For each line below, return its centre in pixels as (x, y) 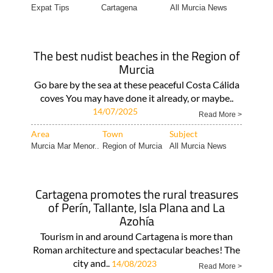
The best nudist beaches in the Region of (136, 56)
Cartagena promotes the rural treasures (136, 194)
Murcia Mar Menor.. (65, 146)
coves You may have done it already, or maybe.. (136, 98)
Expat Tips (50, 8)
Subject (183, 134)
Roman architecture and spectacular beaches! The (136, 250)
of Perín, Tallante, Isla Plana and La (136, 207)
